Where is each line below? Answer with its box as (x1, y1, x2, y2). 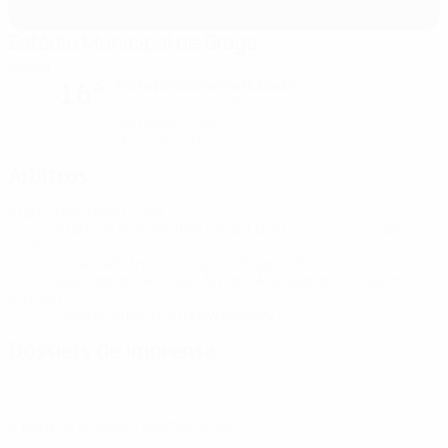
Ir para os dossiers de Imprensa (8, 414, 231, 436)
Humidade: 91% (116, 113, 215, 132)
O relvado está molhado (116, 93, 266, 112)
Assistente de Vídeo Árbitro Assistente (56, 269, 336, 291)
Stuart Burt (205, 218, 290, 240)
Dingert (8, 286, 66, 308)
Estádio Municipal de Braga (8, 29, 257, 56)
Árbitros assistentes (56, 218, 205, 240)
